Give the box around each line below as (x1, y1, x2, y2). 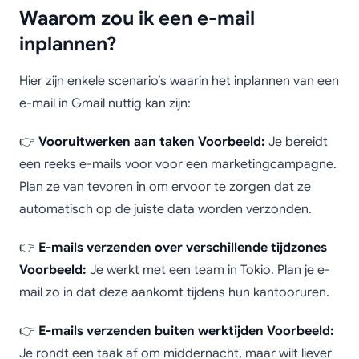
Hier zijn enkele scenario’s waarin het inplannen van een (19, 73, 339, 89)
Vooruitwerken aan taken (38, 134, 195, 150)
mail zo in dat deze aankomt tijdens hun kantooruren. (19, 284, 329, 301)
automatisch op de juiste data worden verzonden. (19, 201, 312, 217)
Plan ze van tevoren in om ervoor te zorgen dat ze (19, 179, 311, 195)
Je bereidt (265, 134, 328, 150)
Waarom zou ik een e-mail (19, 6, 255, 30)
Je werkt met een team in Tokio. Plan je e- (87, 262, 330, 278)
